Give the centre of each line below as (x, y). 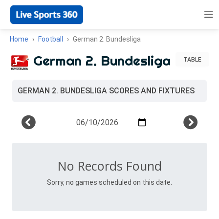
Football (51, 39)
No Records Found (109, 166)
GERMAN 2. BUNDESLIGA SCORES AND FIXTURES (106, 91)
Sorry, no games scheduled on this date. (109, 183)
